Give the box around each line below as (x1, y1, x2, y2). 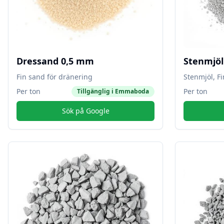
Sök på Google (61, 106, 109, 115)
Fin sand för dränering (16, 72, 92, 81)
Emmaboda (115, 87, 149, 95)
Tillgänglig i (77, 87, 115, 95)
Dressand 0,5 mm (16, 55, 94, 67)
